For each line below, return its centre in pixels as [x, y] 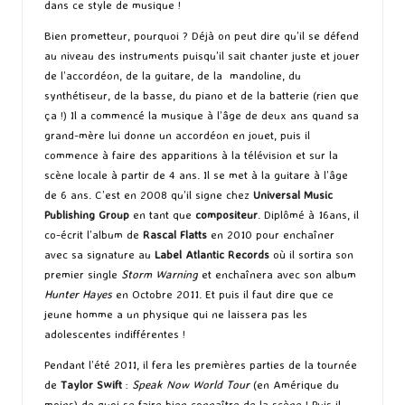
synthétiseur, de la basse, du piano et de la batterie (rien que [202, 95]
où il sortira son [311, 254]
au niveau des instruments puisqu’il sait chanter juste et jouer [202, 56]
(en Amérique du [296, 385]
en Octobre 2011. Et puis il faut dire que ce [223, 294]
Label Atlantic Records [212, 254]
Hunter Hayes [78, 294]
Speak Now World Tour [193, 385]
